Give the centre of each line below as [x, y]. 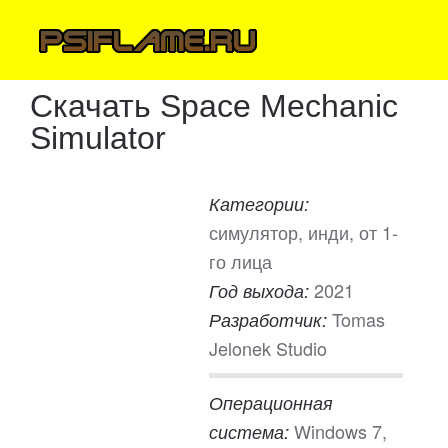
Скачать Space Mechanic [214, 106]
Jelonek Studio [268, 348]
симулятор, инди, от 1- [303, 232]
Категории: [259, 203]
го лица [240, 261]
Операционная [271, 402]
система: [251, 431]
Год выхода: [261, 290]
